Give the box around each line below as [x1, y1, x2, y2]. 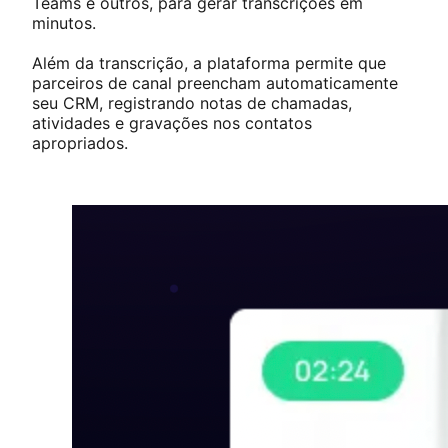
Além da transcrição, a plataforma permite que [32, 53, 386, 74]
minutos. [32, 13, 96, 34]
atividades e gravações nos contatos [32, 113, 312, 134]
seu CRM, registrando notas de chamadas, [32, 93, 352, 114]
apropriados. [32, 133, 133, 154]
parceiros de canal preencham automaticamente [32, 73, 398, 94]
